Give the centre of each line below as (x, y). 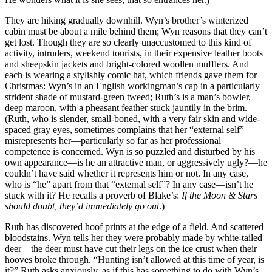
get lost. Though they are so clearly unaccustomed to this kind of (128, 42)
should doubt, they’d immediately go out (82, 206)
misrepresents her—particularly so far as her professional (113, 140)
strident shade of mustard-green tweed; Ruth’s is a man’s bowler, (128, 97)
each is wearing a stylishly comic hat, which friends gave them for (131, 75)
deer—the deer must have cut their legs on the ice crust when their (131, 248)
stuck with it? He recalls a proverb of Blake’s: (93, 195)
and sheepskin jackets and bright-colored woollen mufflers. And (127, 64)
